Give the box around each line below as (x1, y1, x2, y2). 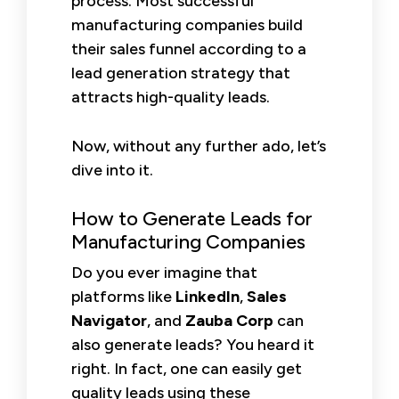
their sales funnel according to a (71, 38, 306, 59)
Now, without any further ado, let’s (71, 135, 326, 156)
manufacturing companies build (71, 14, 303, 35)
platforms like (71, 286, 175, 306)
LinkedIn (175, 286, 240, 306)
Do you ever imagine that (71, 262, 257, 282)
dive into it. (71, 159, 153, 180)
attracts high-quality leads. (71, 86, 270, 107)
